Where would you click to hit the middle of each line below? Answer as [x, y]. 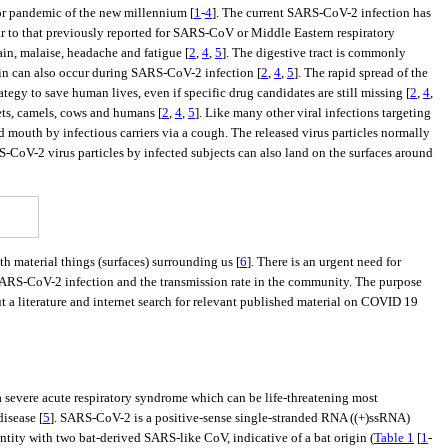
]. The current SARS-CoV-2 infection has [321, 12]
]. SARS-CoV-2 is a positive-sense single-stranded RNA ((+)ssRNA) [230, 417]
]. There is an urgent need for [324, 261]
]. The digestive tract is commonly [314, 52]
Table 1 [394, 437]
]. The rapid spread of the [361, 72]
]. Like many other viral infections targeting [313, 112]
